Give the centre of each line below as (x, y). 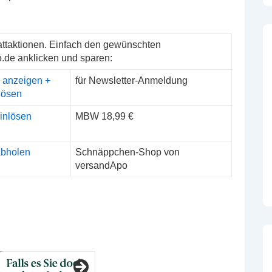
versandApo (101, 165)
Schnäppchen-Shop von (127, 152)
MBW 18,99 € (104, 116)
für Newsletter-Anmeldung (131, 80)
